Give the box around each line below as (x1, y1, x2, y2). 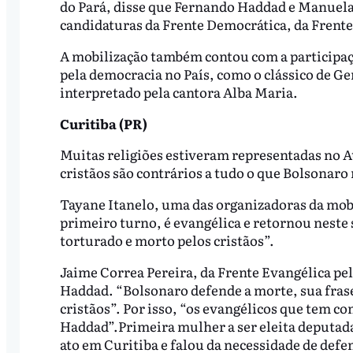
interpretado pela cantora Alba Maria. (59, 81, 298, 102)
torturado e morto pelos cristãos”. (59, 230, 274, 251)
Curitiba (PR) (59, 113, 147, 133)
